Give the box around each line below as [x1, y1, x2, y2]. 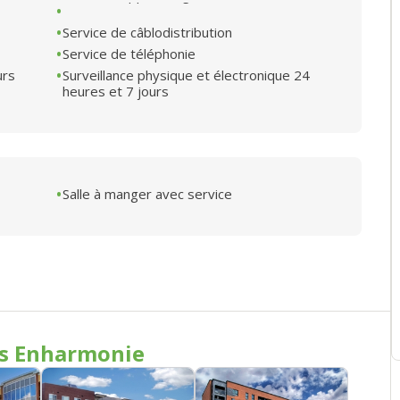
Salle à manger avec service [62, 184, 232, 203]
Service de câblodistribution [62, 22, 232, 41]
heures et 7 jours [62, 81, 169, 100]
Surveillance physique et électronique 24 [62, 65, 310, 84]
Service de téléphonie [62, 44, 196, 62]
